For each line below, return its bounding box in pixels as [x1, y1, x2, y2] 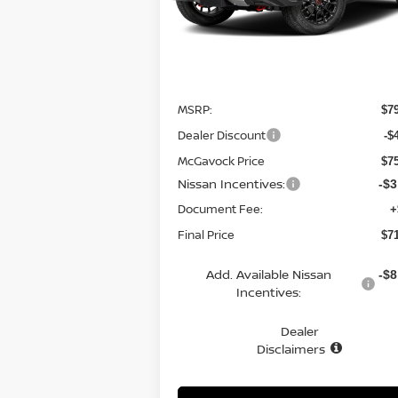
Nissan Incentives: [178, 175, 286, 193]
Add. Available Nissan [206, 266, 332, 283]
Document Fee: [178, 201, 264, 218]
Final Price [178, 227, 235, 243]
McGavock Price [178, 153, 266, 170]
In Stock [185, 10, 226, 24]
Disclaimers [257, 340, 326, 358]
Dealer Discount [178, 127, 267, 144]
